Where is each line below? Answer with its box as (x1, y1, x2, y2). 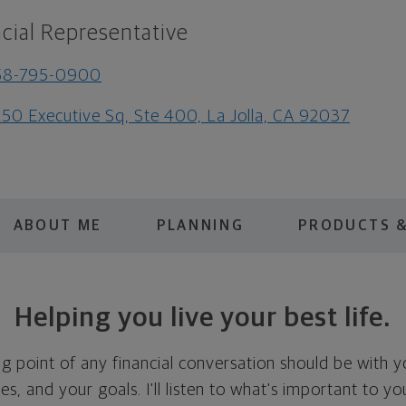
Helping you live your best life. (14, 304, 391, 332)
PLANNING (156, 217, 245, 233)
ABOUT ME (13, 217, 102, 233)
